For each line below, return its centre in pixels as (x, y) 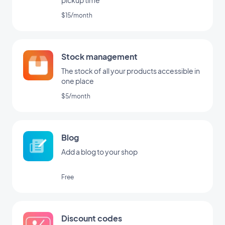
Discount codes (92, 218)
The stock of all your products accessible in (131, 71)
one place (78, 81)
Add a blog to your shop (99, 152)
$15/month (77, 16)
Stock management (99, 57)
